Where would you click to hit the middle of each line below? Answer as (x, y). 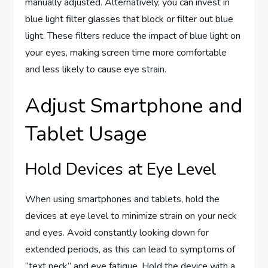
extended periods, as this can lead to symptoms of (130, 249)
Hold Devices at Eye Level (121, 169)
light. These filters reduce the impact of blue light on (133, 36)
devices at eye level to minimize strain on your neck (131, 216)
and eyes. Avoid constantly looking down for (117, 232)
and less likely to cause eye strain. (96, 69)
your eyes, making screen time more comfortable (126, 52)
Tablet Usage (86, 134)
